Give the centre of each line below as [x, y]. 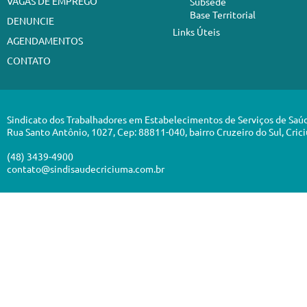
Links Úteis [196, 32]
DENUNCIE [30, 21]
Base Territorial [223, 14]
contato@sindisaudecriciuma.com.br [86, 169]
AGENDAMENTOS [45, 40]
